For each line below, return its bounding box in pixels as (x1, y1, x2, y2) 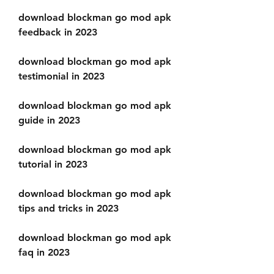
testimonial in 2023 (18, 70, 105, 82)
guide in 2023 (18, 114, 80, 126)
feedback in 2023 (18, 26, 97, 38)
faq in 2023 (18, 246, 70, 258)
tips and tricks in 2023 (18, 202, 119, 214)
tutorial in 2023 (18, 158, 87, 170)
